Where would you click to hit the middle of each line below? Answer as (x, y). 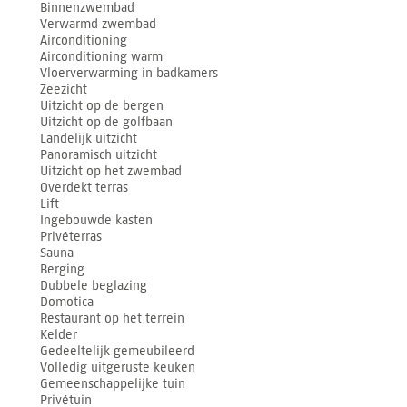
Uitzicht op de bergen (102, 106)
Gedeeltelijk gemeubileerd (118, 352)
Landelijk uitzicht (89, 139)
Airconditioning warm (102, 57)
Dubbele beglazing (94, 286)
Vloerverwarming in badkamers (129, 74)
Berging (63, 270)
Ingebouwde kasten (97, 221)
